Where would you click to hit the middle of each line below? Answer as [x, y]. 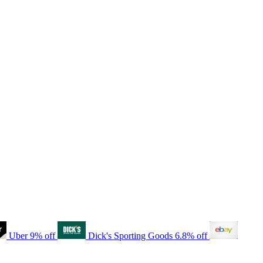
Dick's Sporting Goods [130, 235]
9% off [44, 235]
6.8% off [192, 235]
